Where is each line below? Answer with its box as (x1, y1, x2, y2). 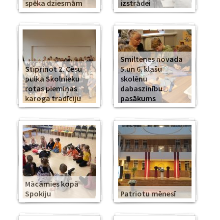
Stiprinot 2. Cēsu (25, 64, 82, 74)
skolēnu (120, 74, 147, 83)
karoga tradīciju (25, 93, 81, 103)
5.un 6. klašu (120, 64, 162, 74)
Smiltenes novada (120, 54, 183, 64)
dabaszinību (120, 83, 163, 93)
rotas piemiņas (25, 83, 77, 93)
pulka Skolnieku (25, 74, 80, 83)
